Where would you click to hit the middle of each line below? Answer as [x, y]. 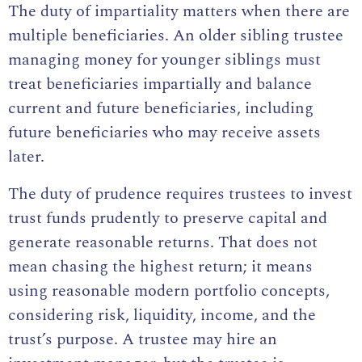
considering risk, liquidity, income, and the [162, 315]
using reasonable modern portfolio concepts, [169, 290]
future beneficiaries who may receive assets [164, 132]
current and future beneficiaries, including [161, 108]
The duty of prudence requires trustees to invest [180, 194]
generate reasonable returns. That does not [163, 242]
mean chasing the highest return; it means [160, 266]
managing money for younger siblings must [164, 59]
